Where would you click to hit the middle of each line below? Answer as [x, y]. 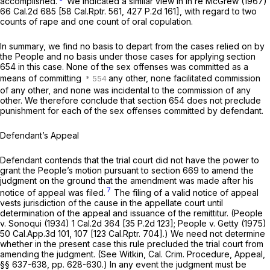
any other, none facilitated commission [184, 78]
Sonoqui [26, 223]
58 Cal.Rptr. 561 [92, 11]
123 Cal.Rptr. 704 [126, 233]
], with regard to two [216, 11]
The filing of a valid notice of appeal [185, 192]
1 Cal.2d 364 [96, 223]
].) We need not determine [212, 233]
